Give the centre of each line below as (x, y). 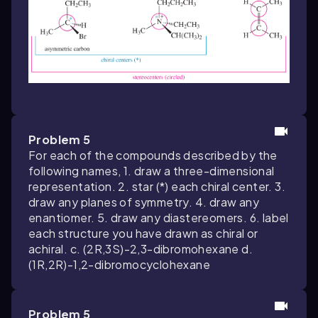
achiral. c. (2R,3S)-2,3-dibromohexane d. (141, 248)
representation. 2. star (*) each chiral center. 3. (157, 186)
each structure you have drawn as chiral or (143, 233)
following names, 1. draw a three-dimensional (152, 170)
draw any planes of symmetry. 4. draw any (144, 202)
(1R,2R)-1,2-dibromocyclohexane (119, 264)
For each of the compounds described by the (153, 155)
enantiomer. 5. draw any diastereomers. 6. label (159, 217)
